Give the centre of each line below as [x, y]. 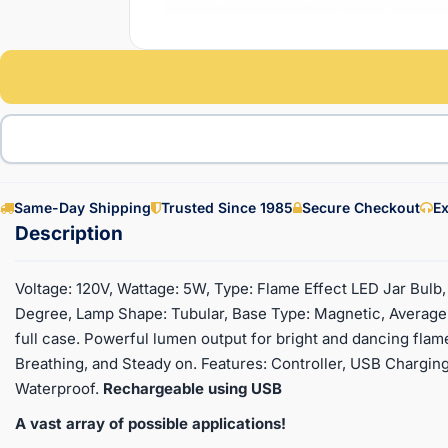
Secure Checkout [361, 207]
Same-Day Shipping [82, 207]
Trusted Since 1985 [227, 207]
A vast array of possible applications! [150, 423]
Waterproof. [57, 388]
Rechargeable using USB [190, 388]
